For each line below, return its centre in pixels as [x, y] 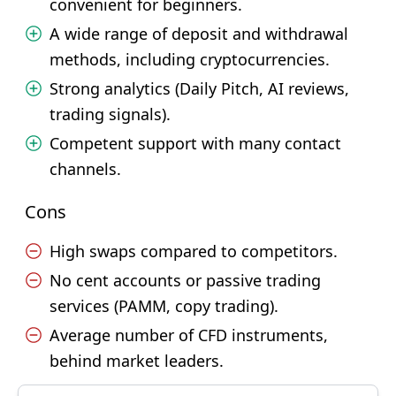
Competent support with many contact [195, 143]
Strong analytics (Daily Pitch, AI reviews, [199, 88]
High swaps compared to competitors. [194, 251]
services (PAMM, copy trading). [164, 306]
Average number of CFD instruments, [189, 335]
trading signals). [110, 114]
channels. [85, 169]
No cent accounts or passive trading [185, 280]
